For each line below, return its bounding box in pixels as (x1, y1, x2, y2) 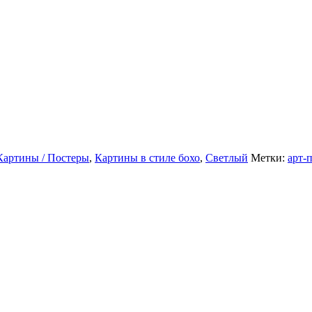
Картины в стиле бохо (95, 151, 200, 164)
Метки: (251, 151, 288, 164)
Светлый (205, 151, 248, 164)
